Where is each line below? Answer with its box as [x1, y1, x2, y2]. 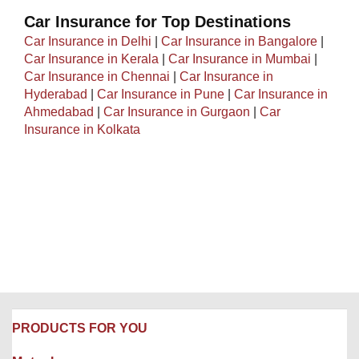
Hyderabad [24, 87, 87, 101]
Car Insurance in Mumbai [168, 52, 311, 66]
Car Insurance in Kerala [24, 52, 159, 66]
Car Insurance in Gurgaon [103, 105, 250, 119]
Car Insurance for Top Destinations [24, 13, 291, 30]
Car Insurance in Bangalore [161, 34, 317, 48]
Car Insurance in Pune [97, 87, 224, 101]
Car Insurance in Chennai [24, 70, 170, 83]
